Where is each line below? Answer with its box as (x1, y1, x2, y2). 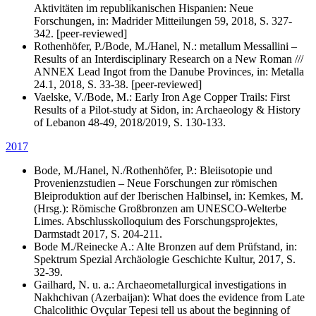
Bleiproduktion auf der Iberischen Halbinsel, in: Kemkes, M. (34, 189, 303, 202)
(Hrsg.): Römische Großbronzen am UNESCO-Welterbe (34, 202, 286, 214)
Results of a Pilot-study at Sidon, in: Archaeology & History (34, 103, 300, 116)
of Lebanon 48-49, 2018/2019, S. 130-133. (34, 116, 226, 128)
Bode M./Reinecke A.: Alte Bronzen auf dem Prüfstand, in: (34, 240, 297, 253)
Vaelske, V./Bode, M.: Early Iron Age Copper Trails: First (34, 90, 290, 103)
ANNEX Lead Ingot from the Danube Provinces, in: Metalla (34, 65, 304, 78)
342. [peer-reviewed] (34, 27, 127, 39)
